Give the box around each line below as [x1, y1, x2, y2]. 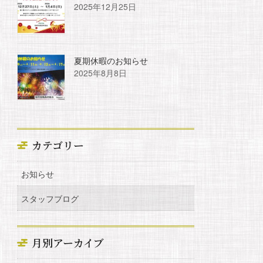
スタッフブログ [21, 192, 79, 204]
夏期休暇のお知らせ [74, 54, 149, 66]
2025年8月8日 [74, 66, 127, 79]
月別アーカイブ [32, 234, 104, 250]
